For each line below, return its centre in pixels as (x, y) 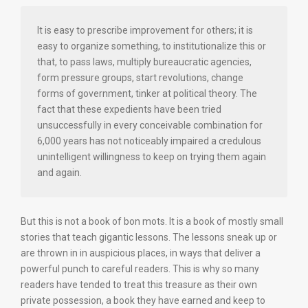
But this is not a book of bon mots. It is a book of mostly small (152, 221)
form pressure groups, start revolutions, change (140, 78)
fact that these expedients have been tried (129, 109)
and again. (59, 173)
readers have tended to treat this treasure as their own (139, 285)
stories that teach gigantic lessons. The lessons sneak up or (149, 237)
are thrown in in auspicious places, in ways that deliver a (141, 253)
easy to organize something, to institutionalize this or (152, 46)
